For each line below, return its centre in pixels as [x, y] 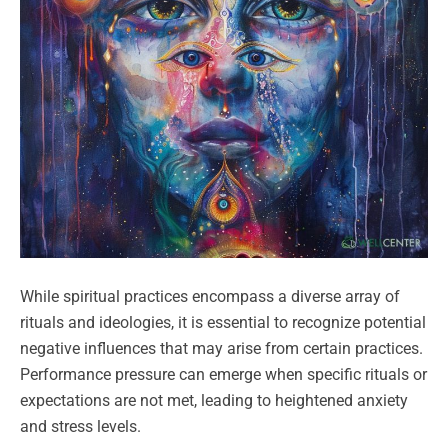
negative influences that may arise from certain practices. [221, 349]
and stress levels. [82, 427]
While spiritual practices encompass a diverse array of [210, 297]
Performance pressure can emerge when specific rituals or [223, 375]
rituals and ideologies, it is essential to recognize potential [223, 323]
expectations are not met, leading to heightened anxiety [214, 401]
